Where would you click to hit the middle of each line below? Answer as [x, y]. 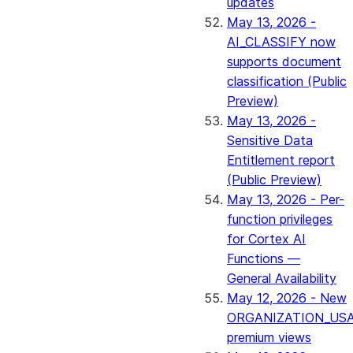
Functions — [264, 258]
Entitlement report [281, 160]
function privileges [280, 219]
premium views [269, 337]
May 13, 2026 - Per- [286, 199]
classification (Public [287, 81]
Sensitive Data [270, 140]
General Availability [282, 278]
